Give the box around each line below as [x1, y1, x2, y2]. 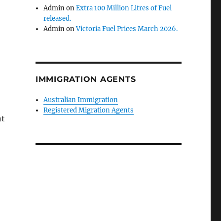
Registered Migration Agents [43, 106, 134, 114]
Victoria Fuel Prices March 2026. [76, 25, 178, 33]
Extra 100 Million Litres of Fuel [76, 4, 172, 12]
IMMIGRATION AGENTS [35, 74, 136, 84]
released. [43, 14, 72, 23]
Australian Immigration [43, 96, 118, 104]
